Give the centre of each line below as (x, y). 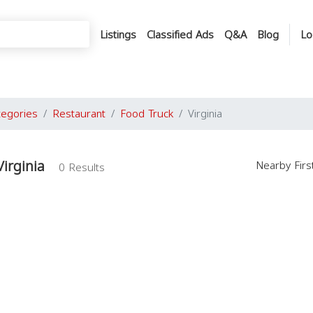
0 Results (82, 168)
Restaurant (79, 114)
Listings (118, 35)
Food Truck (147, 114)
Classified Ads (180, 35)
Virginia (205, 114)
